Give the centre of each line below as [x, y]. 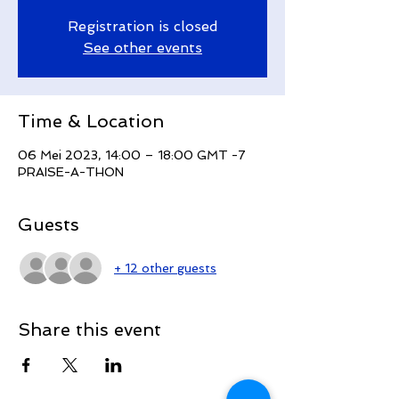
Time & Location [91, 122]
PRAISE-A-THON [71, 172]
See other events [142, 48]
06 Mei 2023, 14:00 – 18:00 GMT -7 [132, 155]
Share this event [90, 330]
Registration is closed [142, 27]
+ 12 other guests [165, 268]
